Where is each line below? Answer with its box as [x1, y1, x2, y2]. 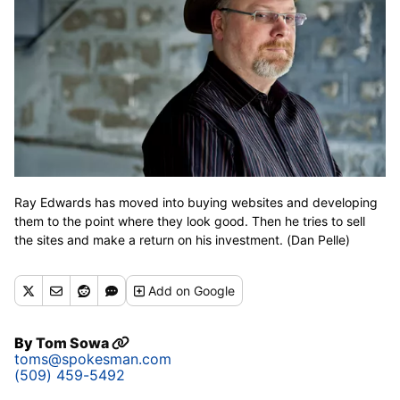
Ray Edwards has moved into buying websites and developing [14, 195, 378, 210]
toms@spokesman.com [14, 350, 171, 368]
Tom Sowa [36, 334, 112, 352]
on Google [176, 283, 236, 298]
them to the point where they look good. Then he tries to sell [14, 213, 365, 229]
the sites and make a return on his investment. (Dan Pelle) [14, 232, 350, 247]
